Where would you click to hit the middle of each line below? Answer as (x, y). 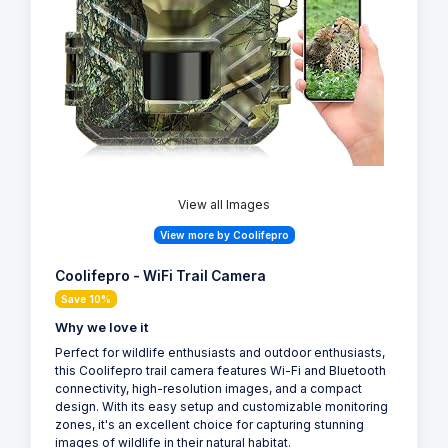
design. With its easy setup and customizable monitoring (221, 407)
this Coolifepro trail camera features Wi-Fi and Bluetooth (220, 371)
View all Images (224, 205)
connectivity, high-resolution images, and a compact (208, 389)
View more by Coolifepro (224, 235)
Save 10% (86, 299)
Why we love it (101, 328)
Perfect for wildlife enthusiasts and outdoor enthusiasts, (220, 353)
